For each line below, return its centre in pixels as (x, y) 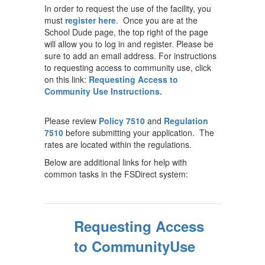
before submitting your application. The (139, 132)
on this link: (67, 79)
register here (91, 20)
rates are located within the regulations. (119, 144)
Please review (72, 121)
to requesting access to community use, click (128, 67)
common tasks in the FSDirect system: (116, 174)
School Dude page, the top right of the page (126, 32)
